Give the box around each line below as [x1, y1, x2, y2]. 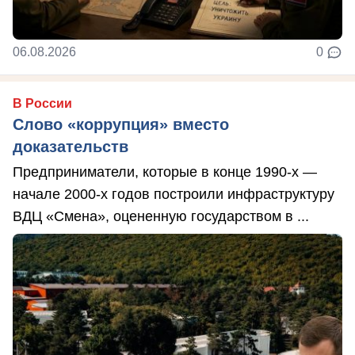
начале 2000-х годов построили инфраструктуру [13, 185, 334, 202]
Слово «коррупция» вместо [13, 115, 229, 133]
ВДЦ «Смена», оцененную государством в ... [13, 208, 309, 224]
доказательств [13, 137, 128, 155]
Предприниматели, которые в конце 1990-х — [13, 163, 317, 180]
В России [13, 96, 72, 110]
